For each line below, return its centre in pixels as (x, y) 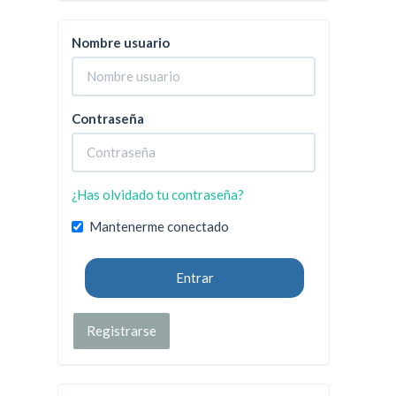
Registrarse (122, 330)
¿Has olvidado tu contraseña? (158, 194)
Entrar (194, 277)
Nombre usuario (121, 42)
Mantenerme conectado (159, 226)
